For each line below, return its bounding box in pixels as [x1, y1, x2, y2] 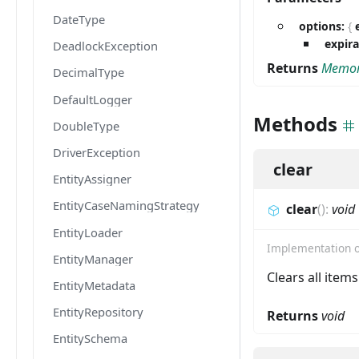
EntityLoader [53, 224, 123, 240]
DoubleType [53, 117, 119, 134]
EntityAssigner [53, 171, 131, 188]
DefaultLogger [53, 91, 132, 107]
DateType [53, 11, 105, 28]
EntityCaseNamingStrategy [53, 197, 200, 214]
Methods [253, 111, 337, 137]
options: [299, 18, 348, 34]
